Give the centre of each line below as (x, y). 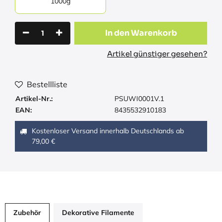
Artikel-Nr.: (34, 99)
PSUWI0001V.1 (139, 99)
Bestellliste (47, 84)
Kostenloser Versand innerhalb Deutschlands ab (108, 131)
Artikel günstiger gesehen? (157, 54)
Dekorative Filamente (98, 213)
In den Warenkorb (141, 33)
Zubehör (27, 213)
